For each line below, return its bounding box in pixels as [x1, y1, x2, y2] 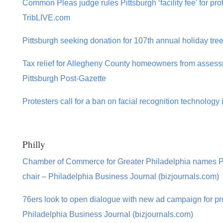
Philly [22, 137, 45, 150]
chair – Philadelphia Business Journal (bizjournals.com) [22, 172, 219, 181]
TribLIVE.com [22, 13, 70, 22]
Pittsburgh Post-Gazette [22, 74, 106, 83]
